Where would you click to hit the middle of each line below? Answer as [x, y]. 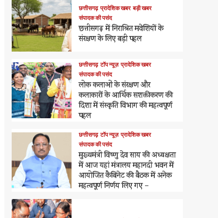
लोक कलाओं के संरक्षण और [114, 86]
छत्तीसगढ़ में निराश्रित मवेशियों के [121, 29]
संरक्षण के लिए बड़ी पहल [110, 39]
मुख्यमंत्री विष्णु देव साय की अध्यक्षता [127, 156]
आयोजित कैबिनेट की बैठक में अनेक [125, 176]
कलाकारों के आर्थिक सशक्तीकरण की [126, 96]
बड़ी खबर [142, 8]
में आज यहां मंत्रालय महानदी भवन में [126, 166]
